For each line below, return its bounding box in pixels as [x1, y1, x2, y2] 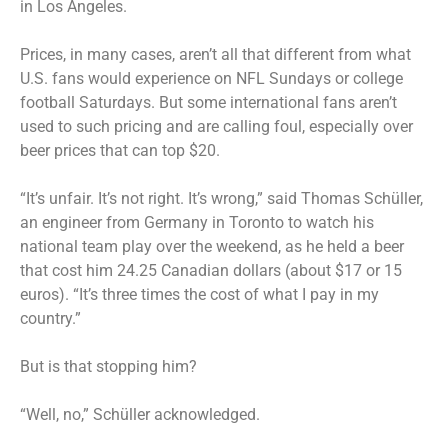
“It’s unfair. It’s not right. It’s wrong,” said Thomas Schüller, [20, 188, 423, 208]
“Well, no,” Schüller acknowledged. [20, 404, 260, 424]
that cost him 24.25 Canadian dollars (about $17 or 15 [20, 260, 402, 280]
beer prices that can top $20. [20, 140, 220, 160]
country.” [20, 308, 81, 328]
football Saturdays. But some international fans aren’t [20, 92, 397, 112]
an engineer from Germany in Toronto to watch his [20, 212, 374, 232]
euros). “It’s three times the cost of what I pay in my [20, 284, 379, 304]
